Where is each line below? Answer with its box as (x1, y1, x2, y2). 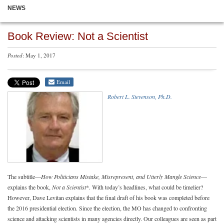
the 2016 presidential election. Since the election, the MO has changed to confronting (7, 204, 207, 212)
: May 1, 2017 (22, 51, 55, 59)
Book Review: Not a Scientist (7, 30, 148, 42)
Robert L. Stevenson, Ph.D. (107, 92, 172, 100)
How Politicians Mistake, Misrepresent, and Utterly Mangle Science (41, 172, 201, 180)
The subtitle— (7, 172, 41, 180)
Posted (7, 51, 22, 59)
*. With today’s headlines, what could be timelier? (86, 183, 203, 191)
